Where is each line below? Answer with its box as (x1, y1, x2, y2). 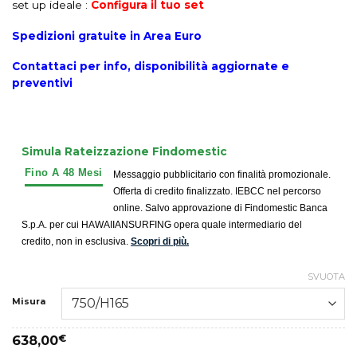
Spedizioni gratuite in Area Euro (12, 29, 202, 42)
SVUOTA (308, 270, 345, 282)
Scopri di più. (131, 235, 189, 247)
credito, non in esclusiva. (22, 235, 131, 247)
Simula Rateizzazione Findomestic (22, 144, 227, 158)
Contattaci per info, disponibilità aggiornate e (12, 60, 289, 73)
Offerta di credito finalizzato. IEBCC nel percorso (112, 185, 321, 197)
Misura (12, 295, 45, 307)
